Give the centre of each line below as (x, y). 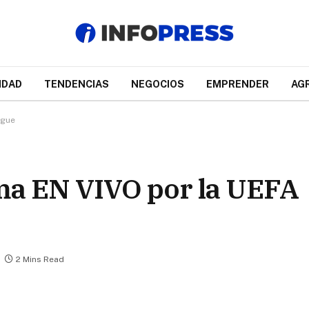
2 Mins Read (40, 260)
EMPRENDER (237, 83)
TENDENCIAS (76, 83)
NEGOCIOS (157, 83)
